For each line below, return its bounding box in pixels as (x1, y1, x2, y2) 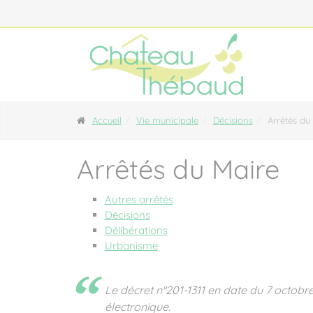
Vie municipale (136, 115, 198, 126)
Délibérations (104, 224, 168, 237)
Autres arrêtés (104, 193, 173, 206)
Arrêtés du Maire (76, 152, 279, 186)
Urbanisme (104, 239, 158, 252)
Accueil (92, 115, 122, 126)
